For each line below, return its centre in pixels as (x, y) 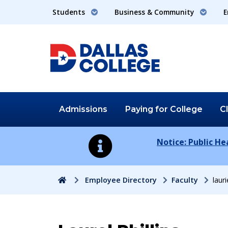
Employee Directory (121, 180)
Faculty (185, 180)
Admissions (83, 109)
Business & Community (155, 12)
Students (70, 12)
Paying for (147, 109)
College (186, 109)
